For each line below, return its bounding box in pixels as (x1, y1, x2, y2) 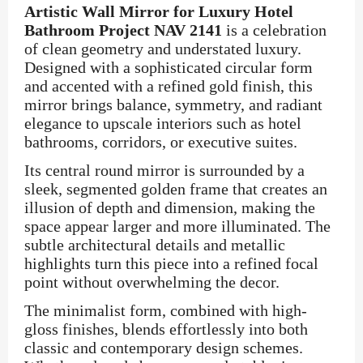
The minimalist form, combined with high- (24, 301, 307, 319)
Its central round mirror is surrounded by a (24, 161, 305, 179)
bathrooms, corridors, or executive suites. (24, 133, 297, 151)
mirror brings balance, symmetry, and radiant (24, 96, 322, 113)
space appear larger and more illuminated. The (24, 217, 331, 235)
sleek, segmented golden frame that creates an (24, 180, 327, 198)
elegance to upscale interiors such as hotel (24, 114, 301, 132)
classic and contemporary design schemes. (24, 339, 303, 357)
